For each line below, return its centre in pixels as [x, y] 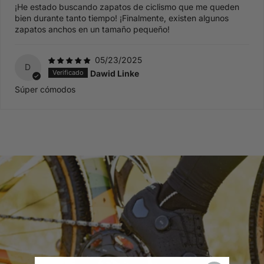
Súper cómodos [45, 90]
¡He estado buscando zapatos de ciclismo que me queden [127, 7]
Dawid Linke [114, 73]
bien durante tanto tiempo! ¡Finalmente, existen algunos [122, 18]
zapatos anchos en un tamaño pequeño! [92, 29]
